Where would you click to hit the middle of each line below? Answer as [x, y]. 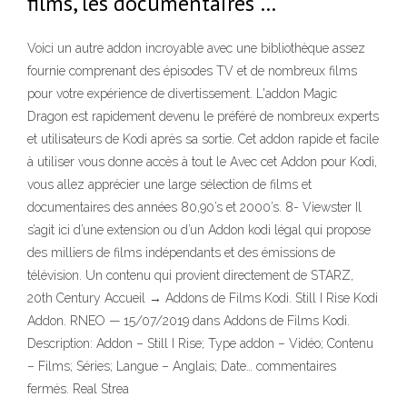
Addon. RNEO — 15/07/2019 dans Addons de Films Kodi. [189, 321]
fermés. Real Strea [78, 389]
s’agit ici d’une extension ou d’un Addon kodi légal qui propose [199, 230]
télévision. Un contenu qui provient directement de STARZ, [190, 276]
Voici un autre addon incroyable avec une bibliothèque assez [196, 49]
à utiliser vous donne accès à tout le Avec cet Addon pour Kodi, [202, 162]
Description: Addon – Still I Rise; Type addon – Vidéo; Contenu [200, 344]
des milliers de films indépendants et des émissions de [181, 253]
